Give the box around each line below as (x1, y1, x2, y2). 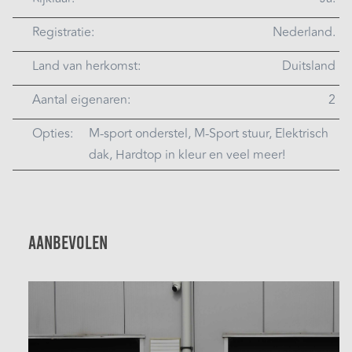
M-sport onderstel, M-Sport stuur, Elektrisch (89, 123, 328, 143)
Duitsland (282, 56, 335, 75)
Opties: (32, 123, 73, 143)
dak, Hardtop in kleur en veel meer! (89, 145, 285, 164)
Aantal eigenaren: (32, 90, 130, 109)
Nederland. (273, 22, 335, 42)
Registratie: (32, 22, 94, 42)
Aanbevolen (28, 229, 108, 253)
